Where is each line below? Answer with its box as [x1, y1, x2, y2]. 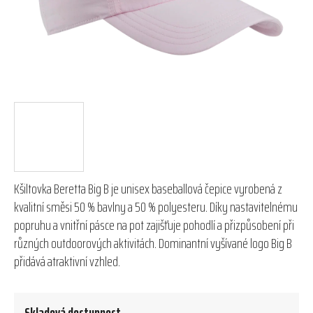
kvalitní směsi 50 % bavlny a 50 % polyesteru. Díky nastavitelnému [14, 195, 298, 218]
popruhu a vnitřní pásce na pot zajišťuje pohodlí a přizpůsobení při [14, 213, 294, 236]
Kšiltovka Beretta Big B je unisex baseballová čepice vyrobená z [14, 177, 282, 200]
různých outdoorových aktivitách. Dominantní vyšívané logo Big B [14, 231, 292, 254]
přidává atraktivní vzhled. [14, 249, 120, 272]
